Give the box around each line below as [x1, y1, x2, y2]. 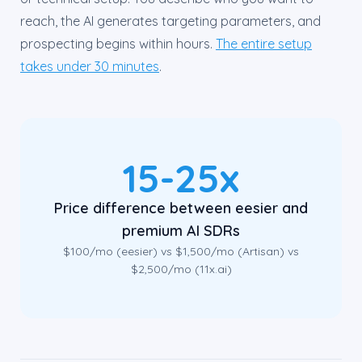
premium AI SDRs [122, 221, 240, 240]
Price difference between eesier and [54, 199, 308, 217]
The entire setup [216, 36, 312, 52]
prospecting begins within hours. [20, 36, 216, 52]
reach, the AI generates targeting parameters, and [20, 13, 321, 29]
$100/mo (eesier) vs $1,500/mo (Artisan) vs [63, 244, 299, 259]
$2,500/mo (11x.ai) [130, 262, 232, 276]
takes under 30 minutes [20, 58, 159, 74]
